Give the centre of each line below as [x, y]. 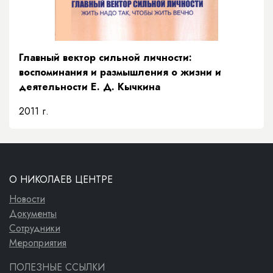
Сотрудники [35, 228]
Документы [33, 214]
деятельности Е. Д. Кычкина [90, 87]
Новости [27, 199]
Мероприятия [38, 243]
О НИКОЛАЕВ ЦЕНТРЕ [61, 179]
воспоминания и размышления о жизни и [120, 72]
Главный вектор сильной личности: [105, 57]
